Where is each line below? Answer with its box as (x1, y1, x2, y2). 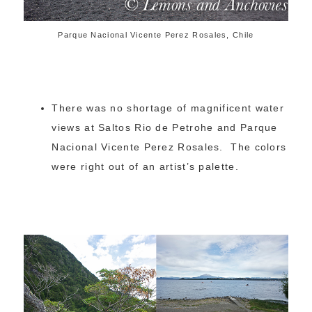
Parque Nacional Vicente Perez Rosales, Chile (58, 30, 254, 39)
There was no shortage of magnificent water (52, 102, 285, 114)
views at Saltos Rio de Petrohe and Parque (52, 121, 278, 133)
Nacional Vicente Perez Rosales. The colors (52, 141, 287, 153)
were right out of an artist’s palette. (52, 160, 239, 172)
